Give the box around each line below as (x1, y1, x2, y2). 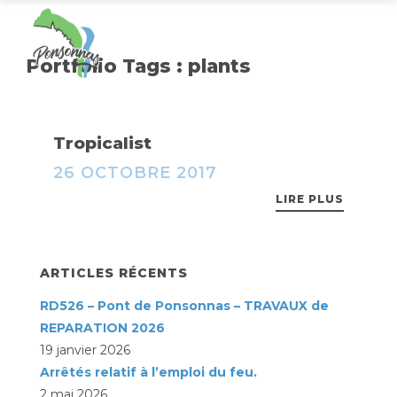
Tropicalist (53, 133, 152, 153)
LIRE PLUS (276, 192, 344, 206)
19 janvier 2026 (40, 342, 130, 358)
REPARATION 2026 (40, 320, 165, 336)
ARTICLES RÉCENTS (40, 265, 188, 281)
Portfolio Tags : (27, 54, 188, 77)
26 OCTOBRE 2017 (53, 163, 217, 183)
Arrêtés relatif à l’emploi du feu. (40, 364, 257, 380)
